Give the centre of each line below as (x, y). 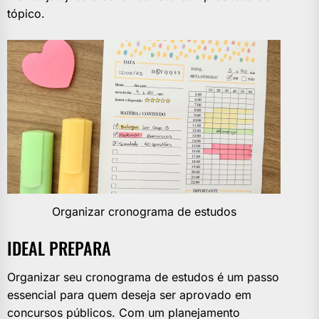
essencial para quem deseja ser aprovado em (129, 295)
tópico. (26, 14)
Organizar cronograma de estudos (144, 212)
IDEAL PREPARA (59, 248)
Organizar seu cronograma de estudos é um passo (143, 277)
